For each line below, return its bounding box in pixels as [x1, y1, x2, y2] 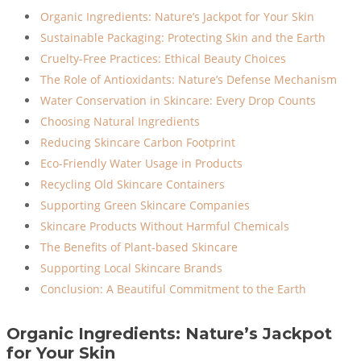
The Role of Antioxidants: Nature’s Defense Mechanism [40, 71, 337, 87]
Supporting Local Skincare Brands [40, 259, 222, 276]
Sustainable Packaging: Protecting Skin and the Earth [40, 29, 326, 45]
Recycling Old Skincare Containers [40, 176, 225, 192]
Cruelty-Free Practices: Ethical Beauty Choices [40, 50, 286, 66]
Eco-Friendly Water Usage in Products [40, 155, 243, 171]
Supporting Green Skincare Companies [40, 197, 250, 213]
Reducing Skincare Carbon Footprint [40, 134, 235, 150]
